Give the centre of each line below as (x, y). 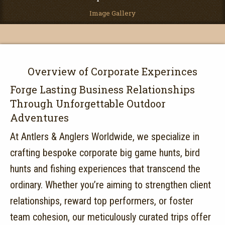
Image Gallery (113, 13)
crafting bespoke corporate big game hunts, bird (105, 153)
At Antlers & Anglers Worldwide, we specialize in (105, 137)
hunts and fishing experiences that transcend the (105, 169)
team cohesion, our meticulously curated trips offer (110, 217)
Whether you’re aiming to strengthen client (128, 185)
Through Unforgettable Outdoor (88, 104)
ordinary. (26, 185)
